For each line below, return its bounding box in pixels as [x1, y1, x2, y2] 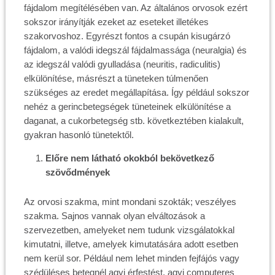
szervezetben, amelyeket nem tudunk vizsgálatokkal [23, 225, 234, 235]
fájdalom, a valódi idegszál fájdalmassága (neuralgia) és [23, 45, 247, 55]
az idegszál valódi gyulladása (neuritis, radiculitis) [23, 59, 220, 69]
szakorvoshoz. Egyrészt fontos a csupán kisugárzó [23, 31, 230, 41]
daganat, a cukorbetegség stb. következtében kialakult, [23, 115, 244, 126]
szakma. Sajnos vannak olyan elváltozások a [23, 211, 205, 221]
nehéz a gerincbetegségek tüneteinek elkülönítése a [23, 101, 231, 112]
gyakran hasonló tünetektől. [23, 130, 134, 140]
